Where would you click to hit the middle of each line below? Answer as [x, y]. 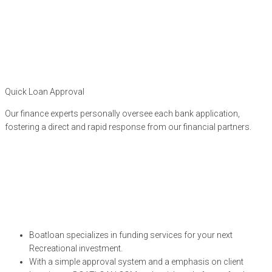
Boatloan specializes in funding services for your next [131, 235]
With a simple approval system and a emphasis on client [136, 262]
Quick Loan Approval [45, 92]
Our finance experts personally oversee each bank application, [122, 114]
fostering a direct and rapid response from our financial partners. [128, 127]
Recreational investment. [76, 248]
